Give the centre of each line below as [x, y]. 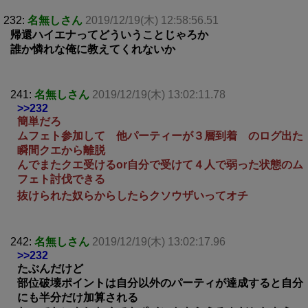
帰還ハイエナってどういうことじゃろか [109, 34]
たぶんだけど [50, 268]
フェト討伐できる [61, 179]
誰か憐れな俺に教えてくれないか [93, 49]
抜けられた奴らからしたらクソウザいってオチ [133, 195]
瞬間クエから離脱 [61, 150]
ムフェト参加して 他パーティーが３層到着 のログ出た [160, 135]
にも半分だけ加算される [78, 297]
